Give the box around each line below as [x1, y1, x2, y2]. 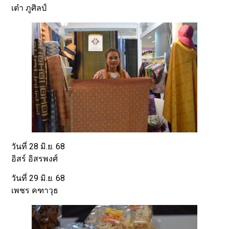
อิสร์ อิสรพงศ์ [11, 154, 58, 164]
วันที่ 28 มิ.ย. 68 [11, 142, 65, 151]
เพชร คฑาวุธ [11, 186, 59, 196]
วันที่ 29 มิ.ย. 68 [11, 173, 65, 184]
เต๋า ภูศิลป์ [11, 3, 47, 13]
